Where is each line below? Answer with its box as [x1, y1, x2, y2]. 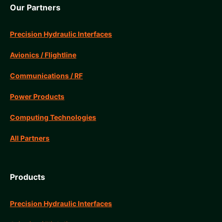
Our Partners [10, 2, 60, 12]
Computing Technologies [10, 112, 96, 121]
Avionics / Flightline [10, 50, 76, 59]
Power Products [10, 92, 64, 101]
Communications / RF [10, 71, 83, 80]
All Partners [10, 133, 50, 142]
